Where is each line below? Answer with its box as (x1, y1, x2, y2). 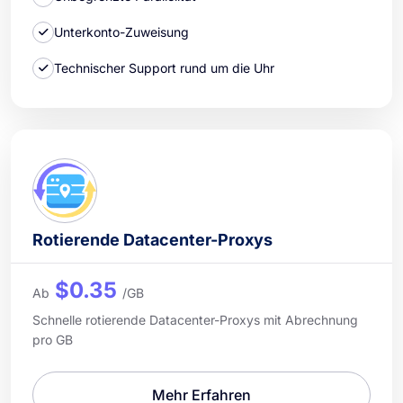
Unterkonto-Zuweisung (54, 24, 189, 40)
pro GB (32, 331, 73, 347)
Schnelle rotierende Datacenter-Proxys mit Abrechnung (32, 311, 358, 327)
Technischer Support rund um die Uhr (54, 60, 274, 76)
